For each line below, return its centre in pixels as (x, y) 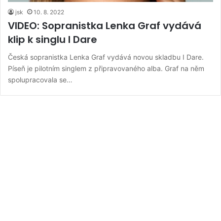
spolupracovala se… (40, 79)
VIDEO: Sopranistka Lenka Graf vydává (105, 25)
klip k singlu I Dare (53, 39)
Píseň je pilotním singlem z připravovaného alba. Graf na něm (106, 68)
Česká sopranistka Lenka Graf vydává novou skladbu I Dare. (106, 57)
